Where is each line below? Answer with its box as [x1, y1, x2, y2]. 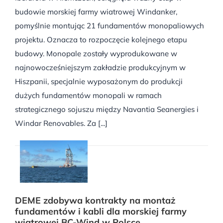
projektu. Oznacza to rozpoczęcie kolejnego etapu [15, 34, 187, 44]
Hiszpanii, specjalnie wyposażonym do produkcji [15, 76, 183, 86]
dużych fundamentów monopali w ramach [15, 90, 162, 100]
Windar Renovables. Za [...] [15, 118, 108, 128]
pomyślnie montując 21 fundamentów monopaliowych [15, 20, 204, 30]
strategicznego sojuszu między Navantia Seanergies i [15, 104, 199, 114]
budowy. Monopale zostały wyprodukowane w [15, 48, 177, 58]
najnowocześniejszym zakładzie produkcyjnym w [15, 62, 186, 72]
